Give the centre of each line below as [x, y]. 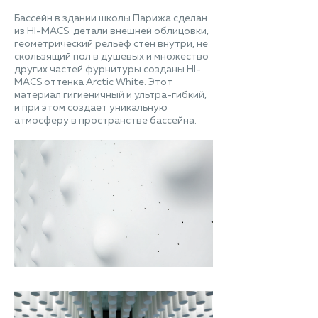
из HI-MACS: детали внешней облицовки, [111, 32]
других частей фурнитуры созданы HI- [108, 70]
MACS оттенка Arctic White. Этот [93, 83]
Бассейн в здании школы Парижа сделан [111, 19]
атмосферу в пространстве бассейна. [105, 121]
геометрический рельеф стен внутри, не [111, 44]
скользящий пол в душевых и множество [111, 57]
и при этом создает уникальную [91, 108]
